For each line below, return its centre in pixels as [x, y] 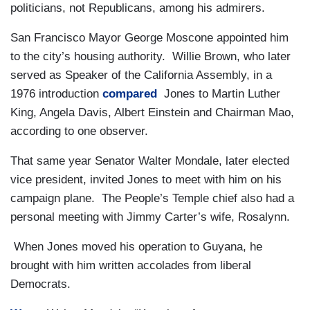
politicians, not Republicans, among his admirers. [138, 8]
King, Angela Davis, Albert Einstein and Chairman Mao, [152, 113]
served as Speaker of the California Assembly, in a [141, 75]
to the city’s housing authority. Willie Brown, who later [151, 57]
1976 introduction [56, 94]
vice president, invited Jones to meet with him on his [146, 180]
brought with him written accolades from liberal [131, 266]
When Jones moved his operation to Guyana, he [136, 247]
